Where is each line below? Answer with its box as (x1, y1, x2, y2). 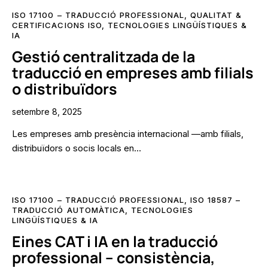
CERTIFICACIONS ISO (12, 20, 102, 31)
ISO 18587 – (190, 194, 241, 205)
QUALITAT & (190, 10, 242, 20)
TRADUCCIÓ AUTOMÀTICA (12, 205, 126, 215)
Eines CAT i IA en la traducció (12, 230, 218, 252)
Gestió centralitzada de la (12, 46, 195, 68)
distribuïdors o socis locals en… (12, 142, 141, 154)
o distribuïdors (12, 78, 117, 100)
